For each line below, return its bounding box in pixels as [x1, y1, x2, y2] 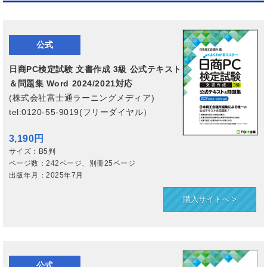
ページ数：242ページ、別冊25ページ [9, 159, 136, 167]
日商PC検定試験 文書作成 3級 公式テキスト [9, 64, 182, 74]
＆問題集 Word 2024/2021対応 [9, 79, 133, 88]
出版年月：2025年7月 [9, 171, 83, 179]
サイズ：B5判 [9, 147, 56, 156]
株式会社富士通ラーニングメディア [12, 93, 151, 103]
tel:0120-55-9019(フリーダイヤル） [9, 107, 152, 117]
